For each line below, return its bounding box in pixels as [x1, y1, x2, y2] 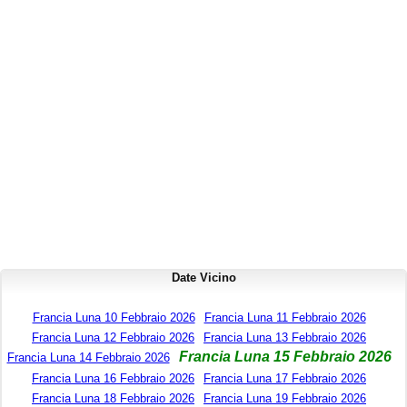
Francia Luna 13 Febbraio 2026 [203, 331, 366, 345]
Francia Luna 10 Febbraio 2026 [32, 311, 195, 325]
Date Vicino [171, 271, 236, 285]
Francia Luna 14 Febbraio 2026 [6, 351, 170, 365]
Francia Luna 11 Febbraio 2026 [203, 311, 366, 325]
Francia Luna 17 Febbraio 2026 [203, 372, 366, 386]
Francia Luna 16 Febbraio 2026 [32, 372, 194, 386]
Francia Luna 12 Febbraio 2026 [32, 331, 194, 345]
